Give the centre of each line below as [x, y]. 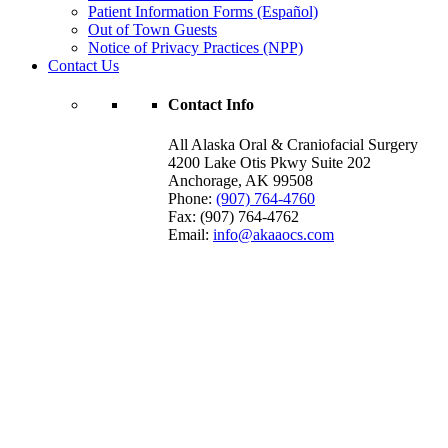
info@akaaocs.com [273, 234]
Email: [190, 234]
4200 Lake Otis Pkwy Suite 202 [269, 162]
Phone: [192, 198]
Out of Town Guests [152, 29]
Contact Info [211, 105]
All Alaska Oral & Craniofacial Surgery [293, 144]
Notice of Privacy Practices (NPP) [195, 47]
